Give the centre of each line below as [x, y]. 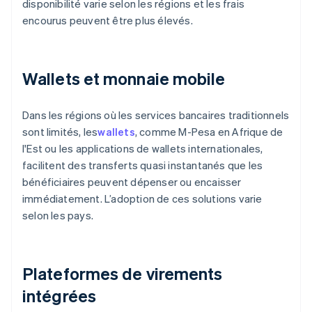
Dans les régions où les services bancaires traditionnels [156, 115]
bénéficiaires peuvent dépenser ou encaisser [132, 182]
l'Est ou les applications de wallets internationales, [143, 149]
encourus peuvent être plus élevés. [108, 21]
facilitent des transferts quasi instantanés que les [143, 165]
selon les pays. [58, 216]
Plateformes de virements [123, 274]
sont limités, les [60, 132]
